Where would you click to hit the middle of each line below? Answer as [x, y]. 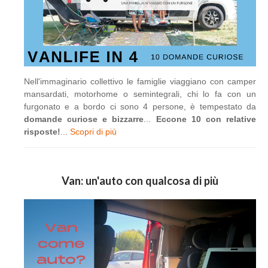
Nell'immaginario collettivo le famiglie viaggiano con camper [140, 81]
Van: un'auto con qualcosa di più [140, 180]
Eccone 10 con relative [206, 119]
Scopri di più [93, 131]
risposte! [42, 131]
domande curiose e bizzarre [84, 119]
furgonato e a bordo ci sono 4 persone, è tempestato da [140, 106]
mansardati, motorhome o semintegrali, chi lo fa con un [140, 94]
